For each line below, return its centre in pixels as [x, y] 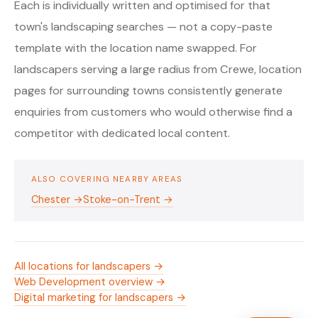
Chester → [57, 200]
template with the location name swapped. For [136, 48]
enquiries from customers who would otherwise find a [153, 112]
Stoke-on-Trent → [128, 200]
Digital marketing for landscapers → [100, 298]
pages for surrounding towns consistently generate [148, 91]
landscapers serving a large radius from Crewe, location [158, 70]
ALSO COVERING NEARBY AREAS [107, 180]
